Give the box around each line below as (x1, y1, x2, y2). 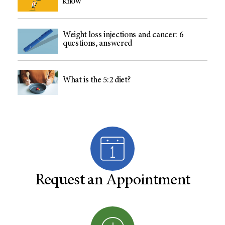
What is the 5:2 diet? (63, 76, 131, 85)
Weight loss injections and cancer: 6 (63, 31, 183, 40)
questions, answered (63, 39, 132, 48)
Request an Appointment (35, 172, 190, 189)
